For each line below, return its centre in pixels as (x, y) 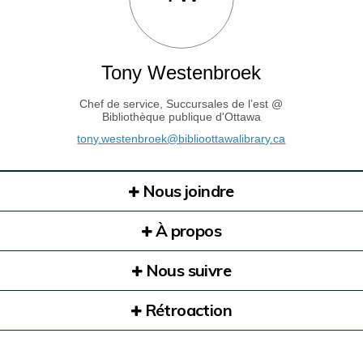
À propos (186, 231)
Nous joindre (186, 191)
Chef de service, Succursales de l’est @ (181, 104)
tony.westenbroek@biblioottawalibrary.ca (181, 139)
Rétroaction (187, 310)
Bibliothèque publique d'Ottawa (181, 117)
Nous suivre (187, 271)
